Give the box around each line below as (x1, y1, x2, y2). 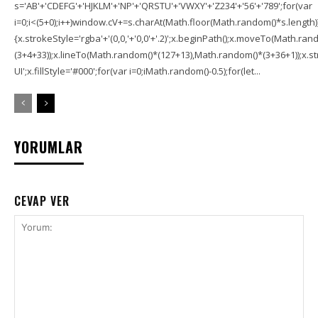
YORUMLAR (14, 136, 83, 158)
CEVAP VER (14, 192, 70, 210)
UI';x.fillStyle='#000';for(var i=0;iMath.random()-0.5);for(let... (14, 65, 261, 78)
